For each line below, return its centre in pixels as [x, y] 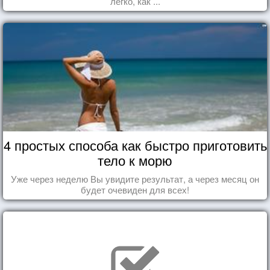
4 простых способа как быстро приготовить [135, 145]
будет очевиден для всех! [135, 189]
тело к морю [135, 160]
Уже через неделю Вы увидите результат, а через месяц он [135, 178]
